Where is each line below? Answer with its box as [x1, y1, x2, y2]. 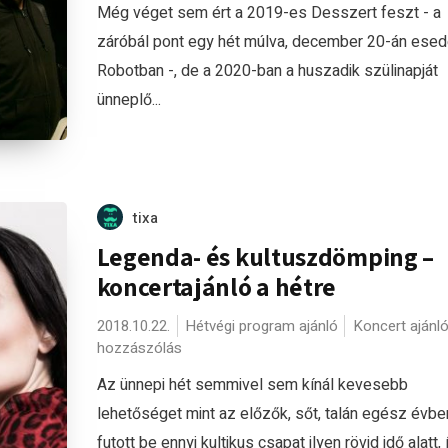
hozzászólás [96, 337, 182, 359]
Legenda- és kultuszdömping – [96, 240, 435, 273]
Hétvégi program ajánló [184, 315, 338, 337]
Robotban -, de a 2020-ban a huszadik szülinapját [96, 58, 438, 83]
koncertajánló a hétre [96, 270, 337, 303]
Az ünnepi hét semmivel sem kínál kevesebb [96, 373, 408, 397]
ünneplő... [96, 87, 161, 112]
